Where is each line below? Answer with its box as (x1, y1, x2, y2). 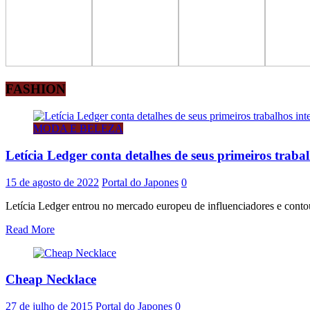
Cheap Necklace (6, 272, 96, 287)
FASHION (6, 82, 66, 97)
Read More (6, 223, 55, 235)
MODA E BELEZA (33, 122, 123, 135)
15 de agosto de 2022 (6, 176, 99, 188)
